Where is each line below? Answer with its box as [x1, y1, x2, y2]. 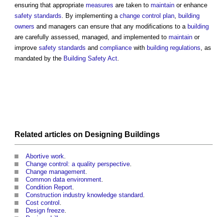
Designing [85, 130, 123, 139]
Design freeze [26, 207, 64, 215]
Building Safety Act [63, 55, 117, 62]
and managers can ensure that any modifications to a [34, 23, 187, 31]
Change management [26, 168, 85, 176]
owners [15, 23, 34, 31]
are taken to [113, 1, 151, 9]
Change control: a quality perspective [26, 160, 130, 168]
